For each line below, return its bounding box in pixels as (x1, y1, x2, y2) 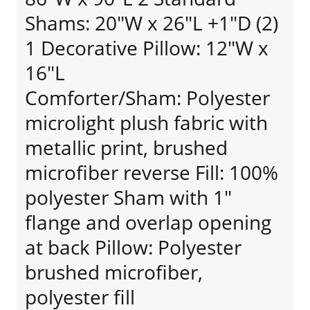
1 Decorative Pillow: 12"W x (25, 35, 268, 61)
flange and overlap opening (25, 209, 271, 235)
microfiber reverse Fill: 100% (25, 159, 278, 185)
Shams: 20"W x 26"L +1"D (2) (25, 10, 278, 36)
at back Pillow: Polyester (25, 234, 241, 260)
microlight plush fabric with (25, 109, 268, 136)
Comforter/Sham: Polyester (25, 84, 270, 111)
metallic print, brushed (25, 134, 228, 161)
